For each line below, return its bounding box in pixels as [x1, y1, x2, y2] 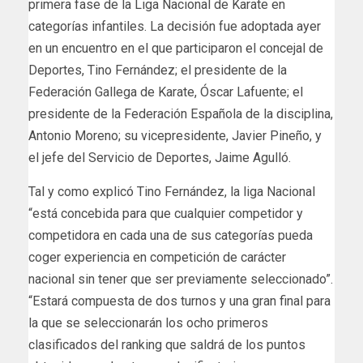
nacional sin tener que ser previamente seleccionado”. [28, 271, 333, 288]
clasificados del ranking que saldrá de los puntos [28, 337, 305, 353]
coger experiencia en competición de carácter [28, 250, 286, 266]
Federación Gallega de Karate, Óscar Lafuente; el [28, 84, 303, 100]
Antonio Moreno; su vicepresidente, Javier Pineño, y [28, 128, 322, 144]
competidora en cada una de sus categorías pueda [28, 228, 313, 244]
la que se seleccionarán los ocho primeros [28, 315, 268, 331]
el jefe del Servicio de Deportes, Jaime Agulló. [28, 150, 291, 166]
